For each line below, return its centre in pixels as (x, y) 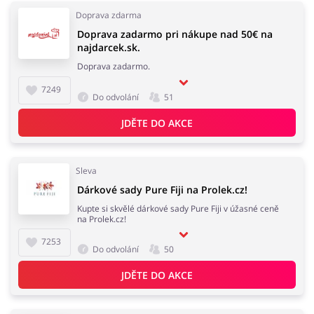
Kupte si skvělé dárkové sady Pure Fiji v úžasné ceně (178, 209)
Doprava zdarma (109, 15)
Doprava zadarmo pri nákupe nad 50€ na (175, 34)
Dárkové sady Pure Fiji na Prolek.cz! (162, 190)
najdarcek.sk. (109, 47)
